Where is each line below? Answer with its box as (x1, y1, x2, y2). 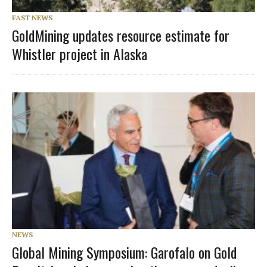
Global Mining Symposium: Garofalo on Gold (12, 241, 237, 263)
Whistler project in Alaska (12, 42, 147, 64)
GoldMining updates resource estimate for (12, 24, 229, 46)
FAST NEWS (12, 13, 52, 22)
